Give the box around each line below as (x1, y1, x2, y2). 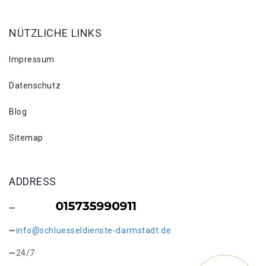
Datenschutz (9, 81, 61, 90)
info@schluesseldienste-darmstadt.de (15, 226, 172, 235)
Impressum (9, 55, 55, 64)
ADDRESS (9, 175, 56, 188)
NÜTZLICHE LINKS (9, 27, 102, 39)
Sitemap (9, 133, 43, 142)
